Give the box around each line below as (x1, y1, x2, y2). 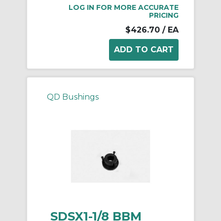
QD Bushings (47, 92, 99, 102)
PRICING (149, 11, 179, 20)
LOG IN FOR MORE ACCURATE (69, 3, 179, 12)
